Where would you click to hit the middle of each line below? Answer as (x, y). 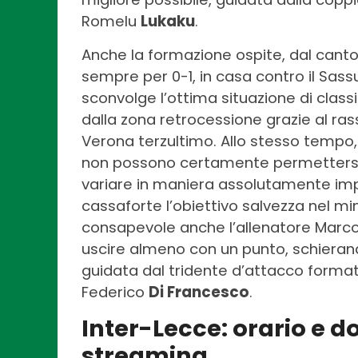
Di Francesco (199, 292)
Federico (115, 292)
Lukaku (168, 21)
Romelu (111, 21)
